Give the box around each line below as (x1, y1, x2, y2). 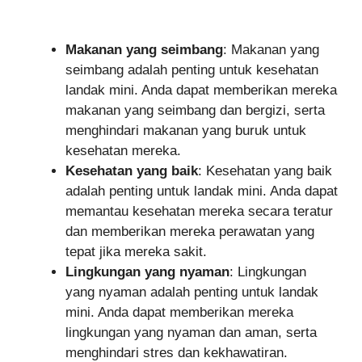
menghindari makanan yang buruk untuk (65, 123, 306, 139)
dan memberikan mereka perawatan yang (65, 224, 314, 240)
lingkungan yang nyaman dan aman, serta (65, 325, 317, 341)
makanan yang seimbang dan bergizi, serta (65, 103, 325, 119)
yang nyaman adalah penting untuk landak (65, 284, 318, 301)
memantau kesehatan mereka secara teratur (65, 204, 333, 220)
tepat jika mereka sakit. (65, 244, 207, 260)
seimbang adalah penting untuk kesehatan (65, 62, 318, 78)
